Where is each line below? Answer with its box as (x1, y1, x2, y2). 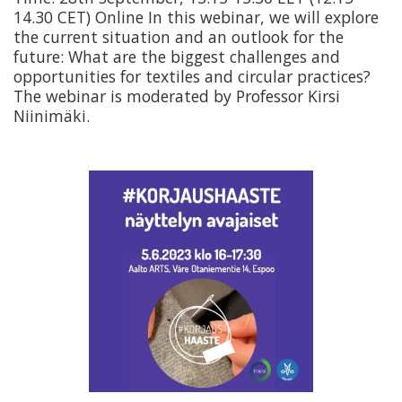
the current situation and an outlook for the (13, 25, 344, 48)
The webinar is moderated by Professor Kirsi (13, 84, 340, 107)
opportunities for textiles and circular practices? (13, 65, 371, 87)
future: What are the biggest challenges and (13, 45, 340, 67)
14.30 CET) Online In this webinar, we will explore (13, 5, 379, 28)
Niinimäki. (13, 104, 90, 127)
